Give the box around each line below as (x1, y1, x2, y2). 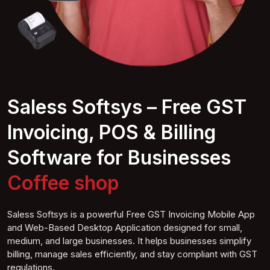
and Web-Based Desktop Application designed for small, (7, 221, 242, 233)
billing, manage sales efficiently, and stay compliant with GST (7, 248, 257, 260)
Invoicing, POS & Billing (7, 120, 216, 144)
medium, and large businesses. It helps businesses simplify (7, 234, 251, 246)
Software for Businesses (7, 145, 231, 169)
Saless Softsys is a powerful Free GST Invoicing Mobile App (7, 208, 255, 220)
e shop (58, 171, 119, 195)
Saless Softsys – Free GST (7, 95, 246, 119)
